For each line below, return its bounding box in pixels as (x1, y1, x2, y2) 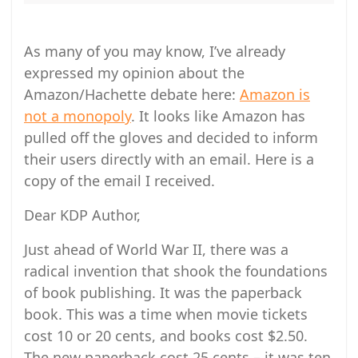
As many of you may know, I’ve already (24, 42, 285, 61)
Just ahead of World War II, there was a (24, 240, 288, 259)
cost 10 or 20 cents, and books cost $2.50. (24, 326, 308, 345)
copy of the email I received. (24, 171, 215, 190)
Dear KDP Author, (24, 205, 141, 225)
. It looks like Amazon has (131, 106, 305, 125)
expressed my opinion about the (24, 63, 245, 82)
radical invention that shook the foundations (24, 261, 328, 280)
